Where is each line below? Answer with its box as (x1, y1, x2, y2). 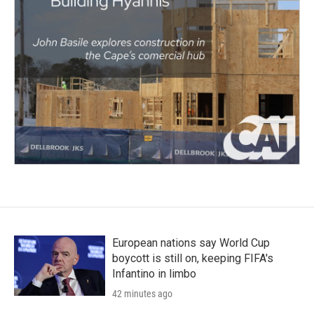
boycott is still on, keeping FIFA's (112, 251, 273, 265)
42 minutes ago (112, 287, 172, 299)
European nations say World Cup (112, 235, 270, 250)
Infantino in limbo (112, 266, 196, 280)
